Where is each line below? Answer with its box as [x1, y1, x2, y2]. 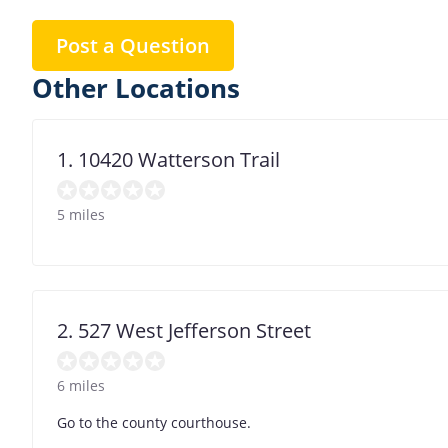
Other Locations [32, 70, 240, 106]
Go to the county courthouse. [57, 412, 251, 432]
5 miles [57, 204, 105, 224]
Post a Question [56, 31, 210, 59]
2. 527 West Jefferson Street [57, 316, 311, 344]
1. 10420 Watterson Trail [57, 145, 280, 173]
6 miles [57, 375, 105, 395]
